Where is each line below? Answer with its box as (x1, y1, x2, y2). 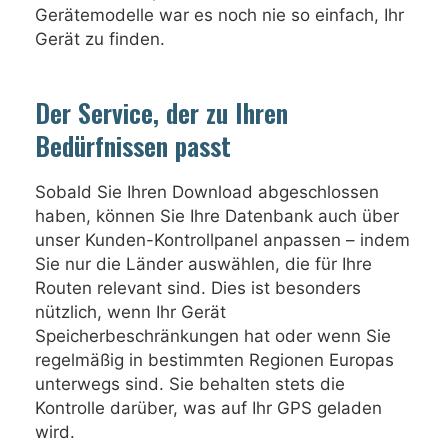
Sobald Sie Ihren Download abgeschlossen (35, 182, 379, 202)
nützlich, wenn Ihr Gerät (35, 302, 226, 322)
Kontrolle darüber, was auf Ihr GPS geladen (35, 398, 382, 418)
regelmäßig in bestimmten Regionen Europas (35, 350, 394, 370)
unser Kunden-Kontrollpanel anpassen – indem (35, 230, 410, 250)
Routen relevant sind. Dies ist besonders (35, 278, 361, 298)
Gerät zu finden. (35, 29, 165, 49)
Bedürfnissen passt (35, 126, 231, 165)
